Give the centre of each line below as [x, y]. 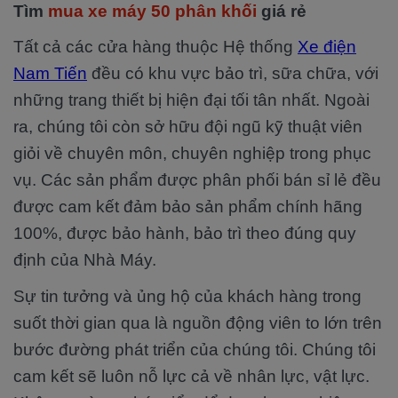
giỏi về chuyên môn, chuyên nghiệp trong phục [192, 153]
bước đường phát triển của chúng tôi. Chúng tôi [195, 350]
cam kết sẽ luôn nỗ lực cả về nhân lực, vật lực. [191, 376]
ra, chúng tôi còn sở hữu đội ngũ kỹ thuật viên [188, 127]
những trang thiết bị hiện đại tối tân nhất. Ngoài [191, 100]
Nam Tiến [50, 73]
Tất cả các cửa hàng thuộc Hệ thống [155, 47]
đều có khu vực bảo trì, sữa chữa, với [233, 73]
